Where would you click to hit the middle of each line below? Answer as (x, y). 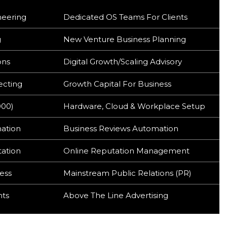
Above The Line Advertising (116, 195)
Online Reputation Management (126, 151)
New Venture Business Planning (124, 39)
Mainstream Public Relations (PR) (127, 173)
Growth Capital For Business (117, 84)
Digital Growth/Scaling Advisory (122, 62)
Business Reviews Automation (121, 128)
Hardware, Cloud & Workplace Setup (134, 106)
